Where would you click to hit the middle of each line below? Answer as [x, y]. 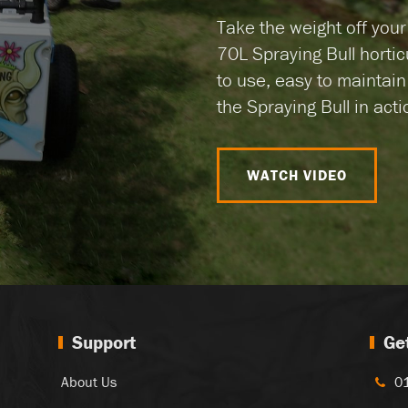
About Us [88, 382]
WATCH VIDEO [297, 175]
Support [104, 343]
